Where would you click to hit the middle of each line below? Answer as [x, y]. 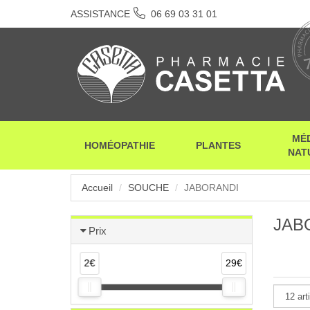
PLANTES [219, 145]
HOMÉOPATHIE [120, 145]
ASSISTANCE [100, 14]
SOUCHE [148, 188]
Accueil [97, 188]
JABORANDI [211, 188]
